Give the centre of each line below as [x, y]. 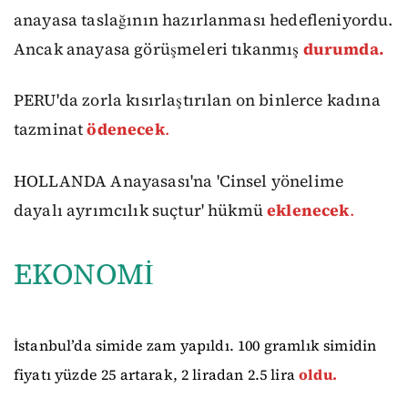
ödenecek [126, 130]
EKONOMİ [84, 274]
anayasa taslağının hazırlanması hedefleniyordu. [204, 20]
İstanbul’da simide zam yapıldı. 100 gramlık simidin [195, 345]
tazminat [51, 130]
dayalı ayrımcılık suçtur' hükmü [141, 210]
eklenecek [308, 210]
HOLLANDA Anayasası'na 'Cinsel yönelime [179, 181]
